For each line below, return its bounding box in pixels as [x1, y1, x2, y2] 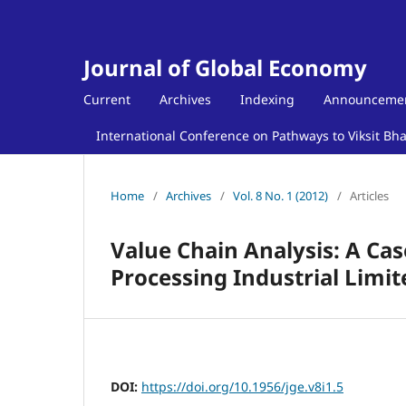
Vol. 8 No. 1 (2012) [233, 187, 328, 204]
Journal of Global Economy [83, 53, 367, 82]
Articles [350, 187, 389, 204]
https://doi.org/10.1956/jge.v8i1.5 [141, 377, 343, 395]
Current [83, 90, 130, 108]
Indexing [240, 90, 295, 108]
